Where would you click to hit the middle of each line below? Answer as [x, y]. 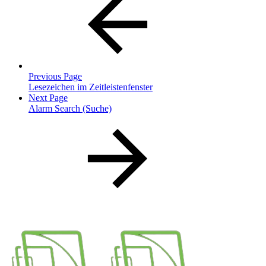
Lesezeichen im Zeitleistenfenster [91, 87]
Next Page [48, 98]
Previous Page [55, 77]
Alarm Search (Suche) [70, 109]
